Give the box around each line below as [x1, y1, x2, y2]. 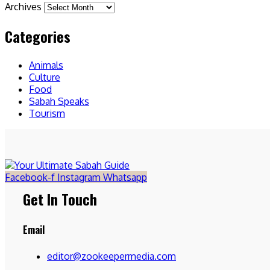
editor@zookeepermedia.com [47, 250, 176, 262]
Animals [29, 59, 63, 72]
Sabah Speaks [29, 95, 89, 108]
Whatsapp [103, 171, 147, 184]
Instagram [57, 171, 101, 184]
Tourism [29, 107, 65, 120]
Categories [5, 25, 71, 48]
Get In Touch [23, 188, 97, 210]
